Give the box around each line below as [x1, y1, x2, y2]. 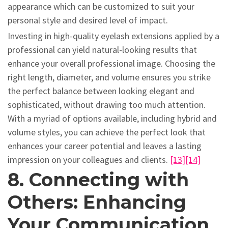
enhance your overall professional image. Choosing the [8, 58, 215, 69]
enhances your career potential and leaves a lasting [8, 140, 202, 152]
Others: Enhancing [8, 191, 186, 213]
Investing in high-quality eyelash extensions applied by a [8, 30, 219, 42]
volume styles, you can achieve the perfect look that [8, 126, 206, 138]
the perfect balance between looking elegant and [8, 85, 194, 97]
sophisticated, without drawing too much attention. [8, 99, 206, 110]
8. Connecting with [8, 168, 189, 191]
